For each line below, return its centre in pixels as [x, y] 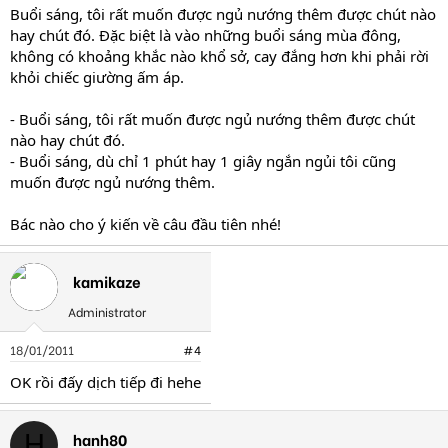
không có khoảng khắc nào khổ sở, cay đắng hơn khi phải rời [219, 55]
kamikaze [107, 280]
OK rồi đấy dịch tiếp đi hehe [105, 381]
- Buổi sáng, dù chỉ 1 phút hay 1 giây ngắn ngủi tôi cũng [203, 160]
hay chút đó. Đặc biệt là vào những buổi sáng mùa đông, [205, 34]
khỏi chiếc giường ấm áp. [97, 76]
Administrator [107, 311]
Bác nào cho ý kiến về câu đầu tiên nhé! [145, 223]
